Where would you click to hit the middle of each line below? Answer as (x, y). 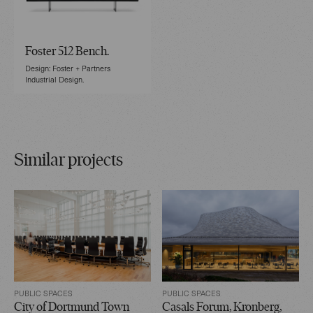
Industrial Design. (54, 79)
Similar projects (68, 161)
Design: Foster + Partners (68, 68)
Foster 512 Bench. (67, 52)
